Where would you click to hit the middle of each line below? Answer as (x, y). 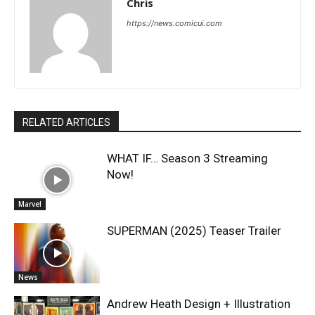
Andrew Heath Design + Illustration (199, 304)
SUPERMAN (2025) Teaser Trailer (194, 231)
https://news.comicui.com (174, 23)
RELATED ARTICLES (66, 122)
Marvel (30, 204)
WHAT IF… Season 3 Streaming (188, 158)
